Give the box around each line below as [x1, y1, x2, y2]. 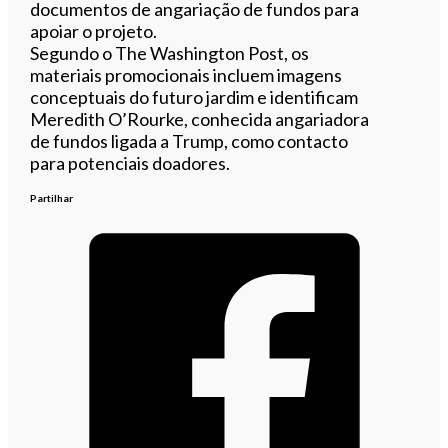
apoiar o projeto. [30, 19, 158, 42]
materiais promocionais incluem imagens [30, 63, 343, 86]
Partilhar [30, 191, 74, 204]
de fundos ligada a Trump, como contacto [30, 129, 349, 152]
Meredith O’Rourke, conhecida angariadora [30, 107, 370, 130]
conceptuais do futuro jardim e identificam [30, 85, 359, 108]
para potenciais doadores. [30, 151, 231, 174]
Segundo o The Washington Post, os [30, 41, 310, 64]
